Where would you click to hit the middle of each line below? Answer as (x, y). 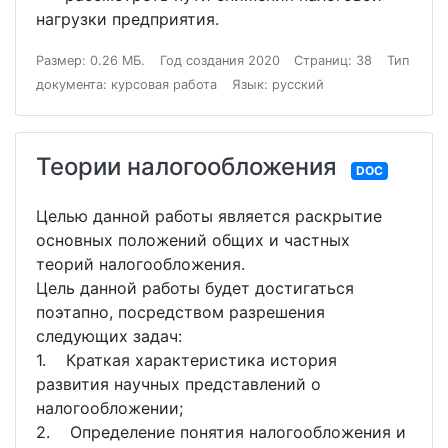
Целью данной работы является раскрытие (209, 216)
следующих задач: (109, 336)
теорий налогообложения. (143, 264)
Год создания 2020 (219, 60)
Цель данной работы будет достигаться (195, 288)
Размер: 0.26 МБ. (90, 60)
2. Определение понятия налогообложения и (221, 432)
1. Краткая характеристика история (186, 360)
